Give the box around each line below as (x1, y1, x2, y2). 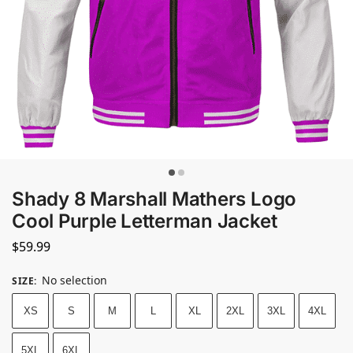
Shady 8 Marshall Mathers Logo (12, 188, 297, 210)
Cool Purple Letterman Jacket (12, 210, 277, 232)
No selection (42, 272, 107, 288)
